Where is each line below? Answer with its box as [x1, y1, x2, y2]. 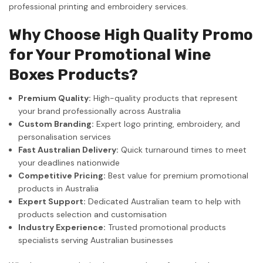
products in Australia [18, 183, 99, 194]
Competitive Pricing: [18, 170, 106, 181]
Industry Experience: [18, 221, 106, 232]
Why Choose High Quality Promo [9, 25, 253, 44]
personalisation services [18, 131, 112, 142]
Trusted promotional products [106, 221, 227, 232]
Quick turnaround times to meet [119, 144, 247, 155]
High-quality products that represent [91, 92, 238, 103]
